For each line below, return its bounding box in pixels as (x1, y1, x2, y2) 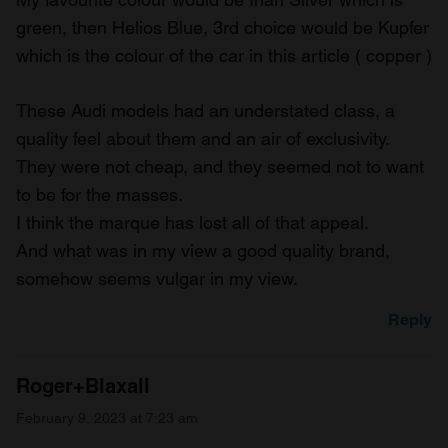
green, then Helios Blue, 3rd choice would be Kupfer (16, 16, 429, 38)
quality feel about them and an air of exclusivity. (16, 127, 390, 149)
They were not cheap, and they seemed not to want (16, 155, 424, 177)
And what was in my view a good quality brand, (16, 239, 390, 261)
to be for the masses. (16, 183, 183, 205)
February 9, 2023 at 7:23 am (16, 409, 198, 426)
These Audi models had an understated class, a (16, 99, 395, 121)
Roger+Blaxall (16, 373, 150, 398)
